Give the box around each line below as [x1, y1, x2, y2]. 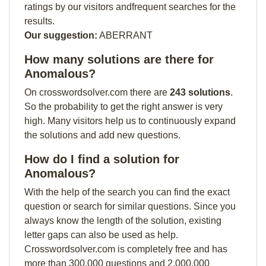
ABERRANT [97, 30, 153, 40]
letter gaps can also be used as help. [24, 230, 178, 240]
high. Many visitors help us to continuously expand [24, 116, 236, 126]
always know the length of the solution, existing [24, 216, 221, 226]
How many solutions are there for [24, 53, 214, 66]
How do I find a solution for [24, 153, 179, 166]
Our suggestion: [24, 30, 97, 40]
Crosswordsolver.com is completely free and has [24, 244, 227, 254]
